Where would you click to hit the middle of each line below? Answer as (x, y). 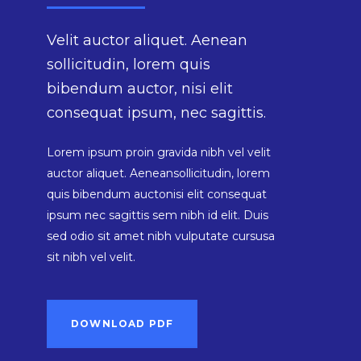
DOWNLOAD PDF (122, 324)
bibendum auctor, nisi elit (140, 89)
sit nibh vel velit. (91, 257)
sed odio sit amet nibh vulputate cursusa (161, 236)
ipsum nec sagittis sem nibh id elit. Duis (158, 215)
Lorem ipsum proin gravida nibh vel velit (159, 152)
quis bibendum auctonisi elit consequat (157, 194)
